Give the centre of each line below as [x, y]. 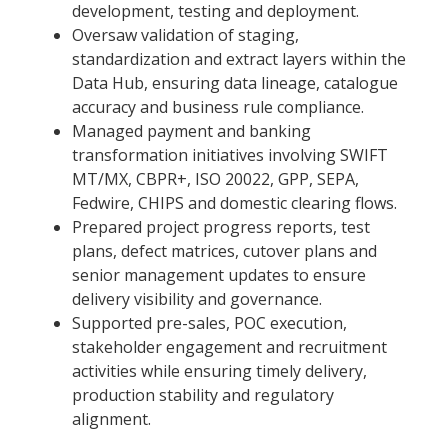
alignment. [111, 419]
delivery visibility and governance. [197, 299]
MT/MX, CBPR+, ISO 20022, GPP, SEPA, [215, 179]
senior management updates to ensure [219, 275]
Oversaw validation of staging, [185, 35]
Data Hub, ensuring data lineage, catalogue [235, 83]
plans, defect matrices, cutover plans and [224, 251]
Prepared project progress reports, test [221, 227]
